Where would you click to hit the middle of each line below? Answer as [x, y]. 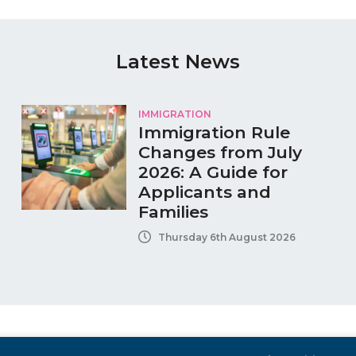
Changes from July [220, 153]
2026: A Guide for [213, 172]
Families [173, 212]
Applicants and [204, 192]
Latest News [178, 62]
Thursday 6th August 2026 [226, 237]
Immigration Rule [214, 133]
